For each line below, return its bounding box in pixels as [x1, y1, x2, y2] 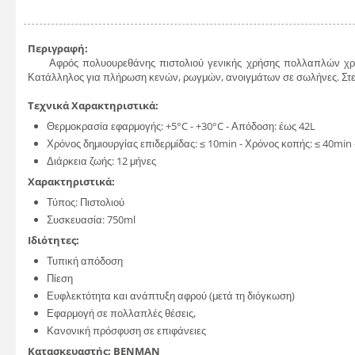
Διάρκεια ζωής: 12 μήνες [47, 154, 156, 168]
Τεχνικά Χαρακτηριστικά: [28, 98, 161, 113]
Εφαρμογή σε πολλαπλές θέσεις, [47, 306, 196, 320]
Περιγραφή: [28, 41, 90, 55]
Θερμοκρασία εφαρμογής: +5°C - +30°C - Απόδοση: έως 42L [47, 119, 315, 133]
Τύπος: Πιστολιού [47, 195, 127, 209]
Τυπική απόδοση [47, 254, 123, 268]
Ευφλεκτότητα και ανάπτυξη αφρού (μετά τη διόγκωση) [47, 288, 295, 303]
